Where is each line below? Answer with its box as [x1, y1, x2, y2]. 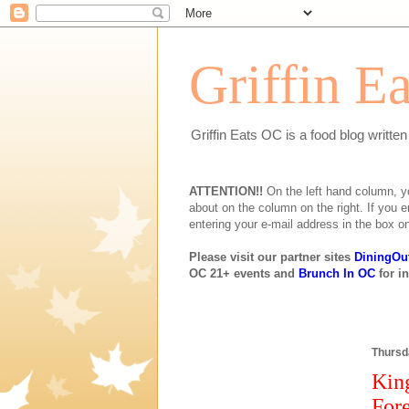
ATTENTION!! [189, 184, 263, 198]
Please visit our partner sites [189, 250, 354, 264]
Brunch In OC [299, 267, 375, 280]
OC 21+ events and [189, 267, 299, 280]
